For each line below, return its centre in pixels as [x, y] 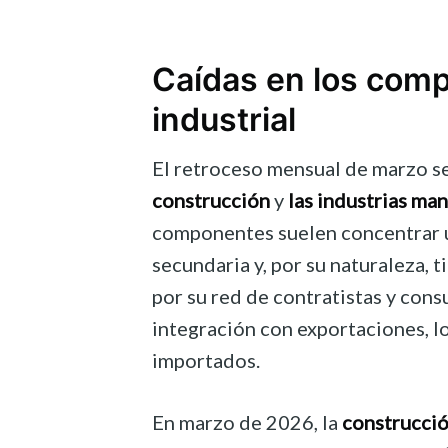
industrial [224, 119]
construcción [211, 200]
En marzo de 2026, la [247, 422]
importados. [206, 360]
